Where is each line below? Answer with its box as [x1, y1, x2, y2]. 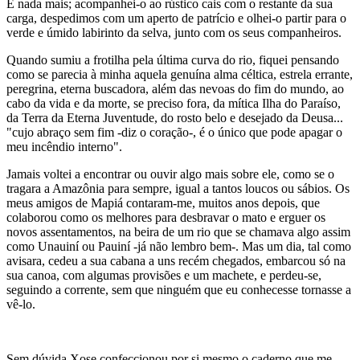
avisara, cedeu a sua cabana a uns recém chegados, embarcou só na [6, 254, 346, 268]
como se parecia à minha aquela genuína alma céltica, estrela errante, [6, 67, 353, 81]
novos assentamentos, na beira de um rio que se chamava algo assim [6, 225, 350, 239]
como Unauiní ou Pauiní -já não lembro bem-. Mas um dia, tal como [6, 239, 351, 253]
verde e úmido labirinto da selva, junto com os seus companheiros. [6, 26, 342, 39]
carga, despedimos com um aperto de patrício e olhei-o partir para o [6, 11, 346, 25]
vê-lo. [6, 297, 35, 311]
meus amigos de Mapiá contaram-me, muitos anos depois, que [6, 196, 320, 210]
